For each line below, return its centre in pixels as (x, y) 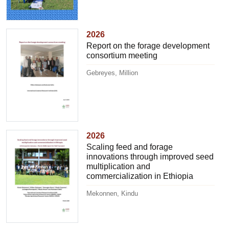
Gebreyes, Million (112, 73)
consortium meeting (122, 55)
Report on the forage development (148, 45)
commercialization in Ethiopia (140, 176)
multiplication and (119, 166)
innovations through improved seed (150, 156)
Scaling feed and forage (130, 147)
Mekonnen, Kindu (112, 193)
